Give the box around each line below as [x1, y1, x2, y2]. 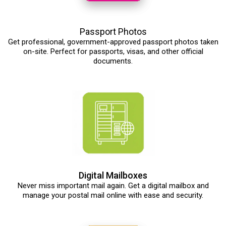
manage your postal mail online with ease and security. [23, 191, 203, 200]
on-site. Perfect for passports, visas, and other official [23, 47, 203, 56]
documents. [93, 56, 133, 66]
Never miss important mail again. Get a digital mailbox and [17, 181, 209, 191]
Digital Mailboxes [79, 170, 147, 181]
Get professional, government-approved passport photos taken [8, 37, 218, 47]
